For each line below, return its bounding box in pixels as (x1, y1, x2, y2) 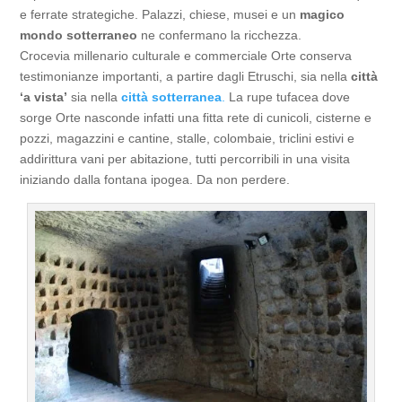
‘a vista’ (20, 90, 68, 104)
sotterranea (152, 90, 223, 104)
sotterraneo (63, 28, 138, 42)
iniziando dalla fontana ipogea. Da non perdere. (20, 172, 291, 187)
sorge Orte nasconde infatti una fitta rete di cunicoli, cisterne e (20, 110, 372, 125)
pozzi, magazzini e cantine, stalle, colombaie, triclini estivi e (20, 131, 355, 145)
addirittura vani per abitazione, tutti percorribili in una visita (20, 152, 351, 166)
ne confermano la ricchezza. (137, 28, 302, 42)
